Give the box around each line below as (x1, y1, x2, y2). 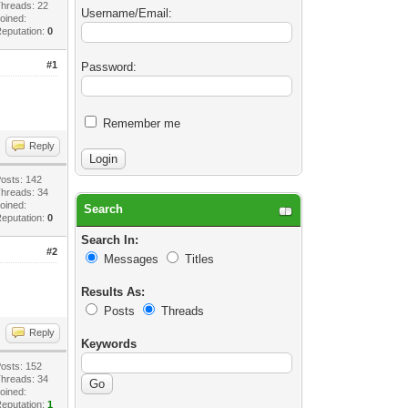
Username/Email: (81, 6, 173, 20)
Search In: (81, 233, 139, 247)
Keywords (81, 337, 138, 351)
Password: (81, 60, 138, 74)
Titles (185, 252, 215, 266)
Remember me (99, 117, 181, 130)
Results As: (81, 285, 146, 299)
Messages (104, 252, 159, 266)
